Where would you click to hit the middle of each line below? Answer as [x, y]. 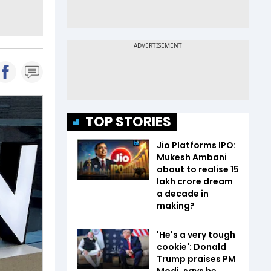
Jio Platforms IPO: [196, 145]
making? [176, 205]
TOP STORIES [128, 122]
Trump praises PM [196, 259]
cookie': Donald [191, 247]
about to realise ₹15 [198, 169]
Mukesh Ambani [192, 157]
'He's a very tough [196, 234]
